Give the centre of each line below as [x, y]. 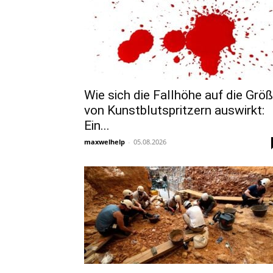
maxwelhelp [105, 142]
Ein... [97, 126]
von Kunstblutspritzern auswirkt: [174, 110]
